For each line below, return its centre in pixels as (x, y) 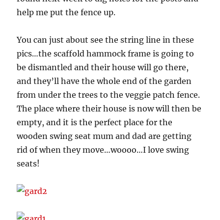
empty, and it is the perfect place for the (95, 122)
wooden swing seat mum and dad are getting (104, 136)
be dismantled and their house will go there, (103, 67)
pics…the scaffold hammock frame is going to (106, 53)
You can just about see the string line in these (106, 40)
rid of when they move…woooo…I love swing (103, 150)
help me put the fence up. (66, 12)
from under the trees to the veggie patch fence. (109, 95)
